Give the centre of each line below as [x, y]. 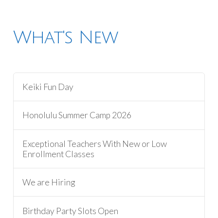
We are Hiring [49, 182]
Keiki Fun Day [48, 87]
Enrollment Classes [59, 154]
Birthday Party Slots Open [71, 211]
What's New [65, 37]
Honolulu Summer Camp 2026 [77, 115]
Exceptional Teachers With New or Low [95, 144]
